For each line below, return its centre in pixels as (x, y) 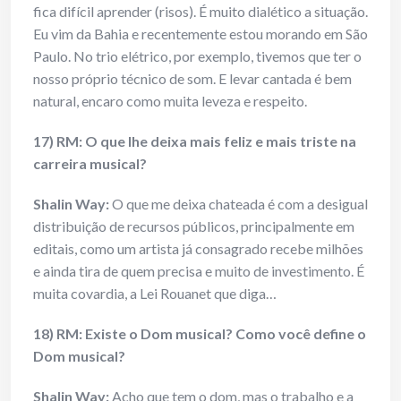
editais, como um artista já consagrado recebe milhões (198, 249)
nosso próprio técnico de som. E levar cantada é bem (192, 79)
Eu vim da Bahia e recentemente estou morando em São (200, 34)
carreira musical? (90, 164)
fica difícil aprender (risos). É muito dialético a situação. (200, 12)
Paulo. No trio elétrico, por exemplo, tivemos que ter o (197, 56)
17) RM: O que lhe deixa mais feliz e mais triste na (195, 141)
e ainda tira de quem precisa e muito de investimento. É (199, 271)
